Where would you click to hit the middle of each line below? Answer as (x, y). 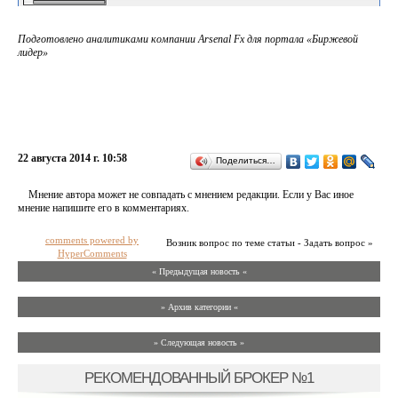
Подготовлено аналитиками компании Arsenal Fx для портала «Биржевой (188, 40)
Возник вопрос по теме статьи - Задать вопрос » (270, 243)
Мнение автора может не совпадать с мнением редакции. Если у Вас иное (191, 195)
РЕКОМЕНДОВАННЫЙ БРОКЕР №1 (199, 378)
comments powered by (92, 240)
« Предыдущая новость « (199, 272)
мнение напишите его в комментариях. (103, 208)
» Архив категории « (199, 307)
